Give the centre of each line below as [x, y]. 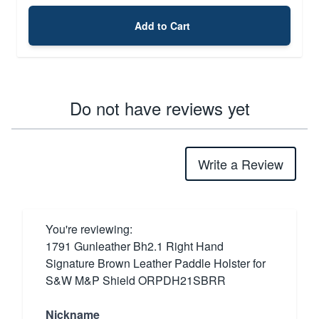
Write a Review [241, 163]
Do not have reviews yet [159, 108]
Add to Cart [162, 25]
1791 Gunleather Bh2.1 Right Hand [135, 246]
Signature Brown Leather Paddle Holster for [156, 263]
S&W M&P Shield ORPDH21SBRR [136, 280]
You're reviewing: [89, 229]
